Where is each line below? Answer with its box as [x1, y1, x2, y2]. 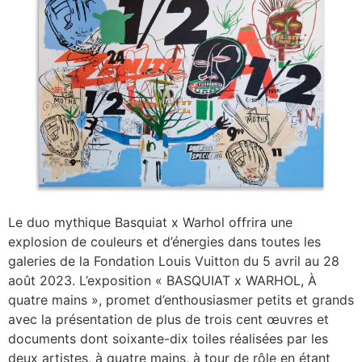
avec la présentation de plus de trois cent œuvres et [8, 311, 329, 328]
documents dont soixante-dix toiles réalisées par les [8, 330, 328, 347]
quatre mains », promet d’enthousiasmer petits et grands [8, 292, 354, 309]
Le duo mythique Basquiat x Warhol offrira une [8, 214, 293, 231]
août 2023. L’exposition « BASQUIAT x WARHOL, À [8, 272, 317, 289]
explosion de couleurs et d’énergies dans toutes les [8, 234, 321, 250]
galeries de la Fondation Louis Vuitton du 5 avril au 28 [8, 253, 339, 270]
